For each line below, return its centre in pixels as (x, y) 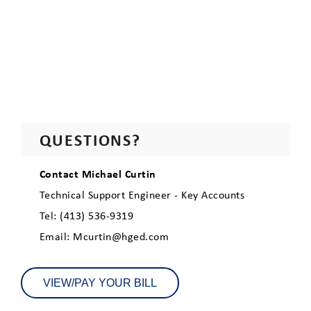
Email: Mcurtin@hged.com (104, 236)
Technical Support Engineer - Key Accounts (142, 195)
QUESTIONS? (91, 140)
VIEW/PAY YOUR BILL (100, 283)
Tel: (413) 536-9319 (87, 216)
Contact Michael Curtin (98, 174)
